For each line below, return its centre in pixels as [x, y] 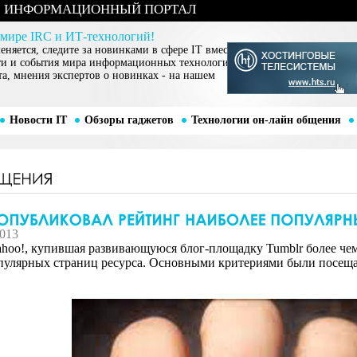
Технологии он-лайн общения [266, 120]
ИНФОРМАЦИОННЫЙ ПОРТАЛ [100, 9]
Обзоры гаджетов [129, 120]
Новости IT [38, 120]
